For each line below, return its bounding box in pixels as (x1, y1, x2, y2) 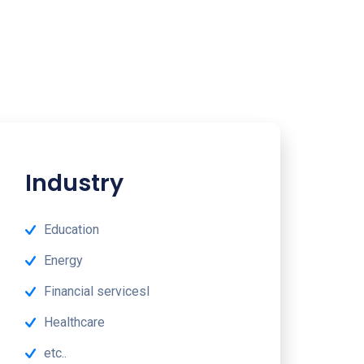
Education (43, 221, 99, 237)
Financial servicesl (43, 283, 149, 299)
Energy (43, 252, 83, 268)
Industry (24, 166, 123, 199)
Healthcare (43, 314, 105, 330)
